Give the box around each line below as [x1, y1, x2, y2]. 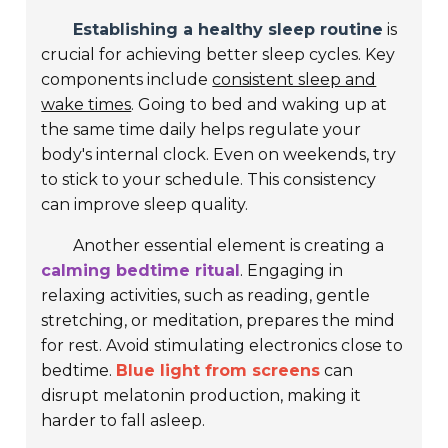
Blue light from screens [116, 361, 321, 381]
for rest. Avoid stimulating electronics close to [41, 336, 404, 356]
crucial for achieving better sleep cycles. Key [41, 45, 396, 65]
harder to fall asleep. [41, 411, 206, 431]
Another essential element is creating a [73, 236, 385, 256]
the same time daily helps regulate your [41, 120, 362, 140]
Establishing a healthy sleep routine [73, 20, 384, 40]
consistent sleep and [212, 70, 377, 90]
